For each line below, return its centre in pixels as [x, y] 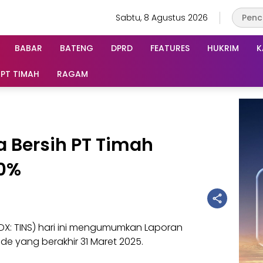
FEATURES [170, 48]
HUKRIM [223, 48]
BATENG [77, 48]
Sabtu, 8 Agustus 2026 [162, 17]
